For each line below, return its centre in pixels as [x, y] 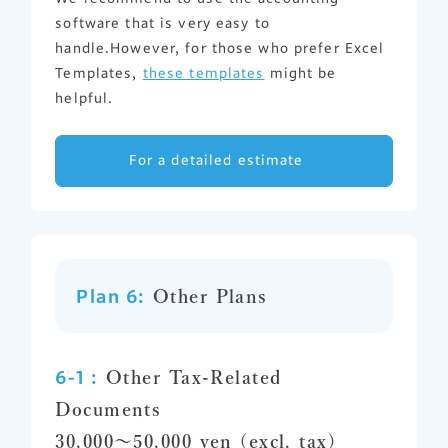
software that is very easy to [162, 23]
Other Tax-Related [190, 376]
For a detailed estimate [216, 160]
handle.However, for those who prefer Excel [220, 48]
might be [300, 73]
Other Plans [206, 295]
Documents [108, 408]
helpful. [84, 98]
